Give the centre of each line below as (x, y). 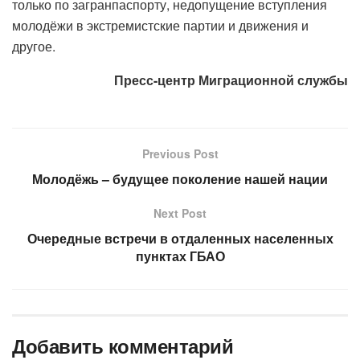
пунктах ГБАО (180, 256)
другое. (34, 46)
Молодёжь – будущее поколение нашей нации (180, 178)
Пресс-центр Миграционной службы (231, 80)
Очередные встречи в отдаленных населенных (180, 238)
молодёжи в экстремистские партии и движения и (160, 25)
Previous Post (180, 153)
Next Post (180, 213)
